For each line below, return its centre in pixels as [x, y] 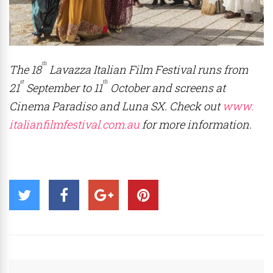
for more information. [197, 125]
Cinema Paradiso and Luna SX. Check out [116, 106]
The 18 [25, 70]
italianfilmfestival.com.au [74, 125]
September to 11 [63, 88]
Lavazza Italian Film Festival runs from [147, 70]
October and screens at [167, 88]
